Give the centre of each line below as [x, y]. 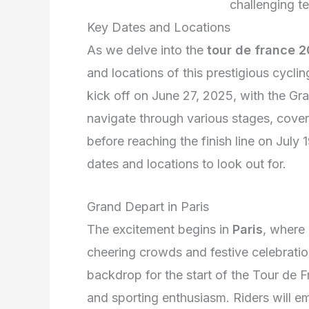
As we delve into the [147, 50]
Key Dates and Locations [159, 27]
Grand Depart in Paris [148, 206]
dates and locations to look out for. [187, 163]
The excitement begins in [160, 229]
